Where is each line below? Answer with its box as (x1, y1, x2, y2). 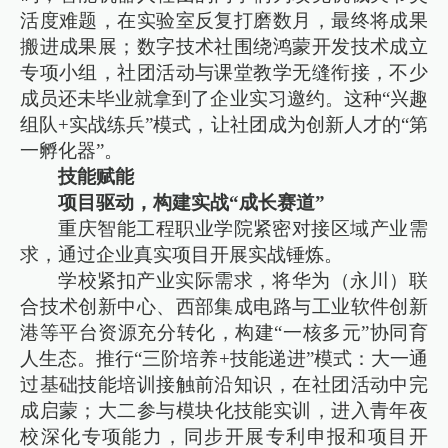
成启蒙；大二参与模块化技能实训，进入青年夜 (20, 399, 428, 421)
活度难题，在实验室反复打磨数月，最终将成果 (20, 9, 428, 31)
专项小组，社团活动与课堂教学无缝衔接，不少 (20, 61, 428, 83)
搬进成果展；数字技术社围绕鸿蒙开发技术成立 (20, 35, 428, 57)
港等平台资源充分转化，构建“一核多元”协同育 (20, 321, 428, 343)
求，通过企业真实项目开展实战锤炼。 (20, 243, 344, 265)
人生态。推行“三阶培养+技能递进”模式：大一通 (20, 347, 428, 369)
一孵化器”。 (20, 139, 124, 161)
